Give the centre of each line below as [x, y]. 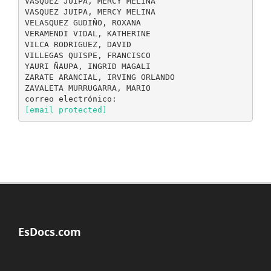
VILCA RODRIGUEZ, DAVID [78, 44]
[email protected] [66, 109]
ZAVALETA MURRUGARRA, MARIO [87, 88]
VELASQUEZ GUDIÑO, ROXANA [83, 22]
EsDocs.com [50, 232]
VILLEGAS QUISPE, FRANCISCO [87, 55]
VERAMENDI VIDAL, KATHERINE [87, 33]
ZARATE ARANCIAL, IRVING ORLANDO [100, 77]
